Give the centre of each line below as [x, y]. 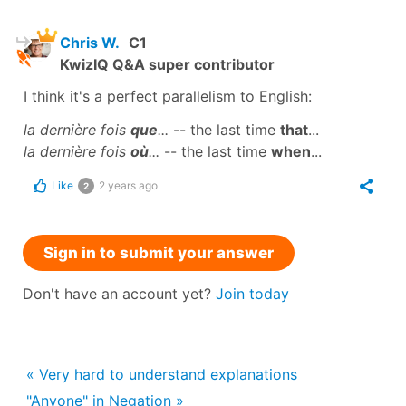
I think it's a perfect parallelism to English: [168, 96]
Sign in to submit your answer [159, 252]
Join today [252, 293]
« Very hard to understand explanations [162, 374]
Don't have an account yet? [119, 293]
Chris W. [90, 42]
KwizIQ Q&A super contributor [167, 64]
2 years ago [128, 185]
